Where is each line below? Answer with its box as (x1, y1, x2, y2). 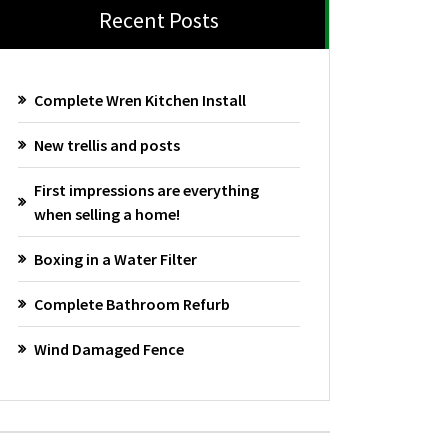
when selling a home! (34, 203, 181, 224)
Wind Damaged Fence (34, 338, 185, 359)
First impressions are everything (34, 179, 260, 200)
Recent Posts (99, 6, 220, 34)
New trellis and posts (34, 134, 181, 155)
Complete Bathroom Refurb (34, 293, 231, 314)
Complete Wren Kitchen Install (34, 89, 247, 110)
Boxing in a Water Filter (34, 248, 198, 269)
